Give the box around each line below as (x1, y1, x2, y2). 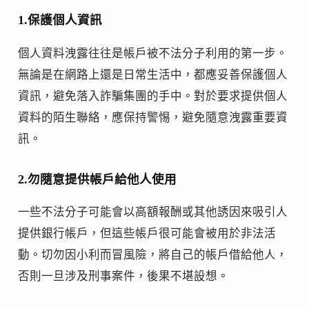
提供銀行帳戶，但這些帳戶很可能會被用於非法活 (18, 227, 276, 241)
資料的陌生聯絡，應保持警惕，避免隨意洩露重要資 (18, 110, 288, 124)
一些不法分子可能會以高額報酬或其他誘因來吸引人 (18, 206, 288, 219)
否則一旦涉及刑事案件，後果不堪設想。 (18, 270, 229, 283)
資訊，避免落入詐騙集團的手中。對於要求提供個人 (18, 89, 288, 103)
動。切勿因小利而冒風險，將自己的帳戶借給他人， (18, 248, 288, 262)
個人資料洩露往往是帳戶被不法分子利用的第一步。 (18, 46, 288, 60)
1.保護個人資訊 (18, 13, 102, 28)
